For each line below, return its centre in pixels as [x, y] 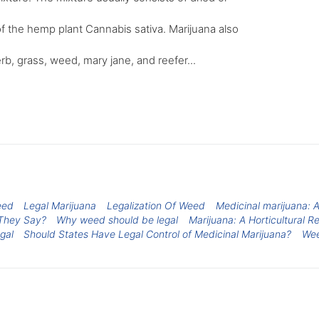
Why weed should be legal [117, 219]
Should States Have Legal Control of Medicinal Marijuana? [158, 234]
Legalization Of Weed [156, 205]
